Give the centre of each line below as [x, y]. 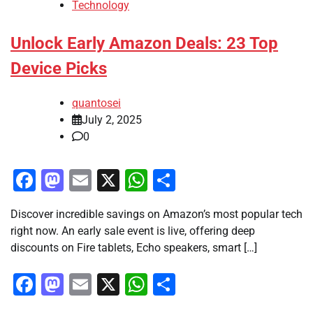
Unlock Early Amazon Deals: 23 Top [144, 43]
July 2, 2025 [112, 119]
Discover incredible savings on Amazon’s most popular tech [156, 214]
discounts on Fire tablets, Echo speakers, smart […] [134, 247]
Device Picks [59, 68]
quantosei [96, 103]
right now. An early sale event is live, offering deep [133, 231]
